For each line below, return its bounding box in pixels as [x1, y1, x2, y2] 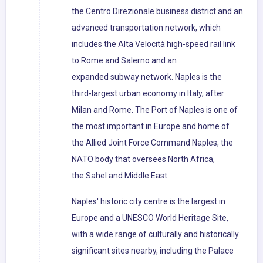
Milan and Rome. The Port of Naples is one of [72, 105, 238, 115]
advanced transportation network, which [72, 23, 221, 33]
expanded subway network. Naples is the [72, 72, 222, 82]
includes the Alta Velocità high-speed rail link [72, 39, 235, 49]
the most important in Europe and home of [72, 122, 230, 131]
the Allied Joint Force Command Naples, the [72, 138, 233, 148]
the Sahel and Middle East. [72, 171, 169, 181]
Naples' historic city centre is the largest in [72, 197, 225, 207]
